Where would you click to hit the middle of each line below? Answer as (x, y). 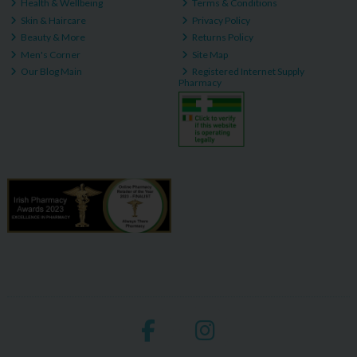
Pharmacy (200, 83)
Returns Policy (222, 37)
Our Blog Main (51, 72)
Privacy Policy (221, 20)
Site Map (210, 54)
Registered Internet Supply (248, 72)
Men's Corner (50, 54)
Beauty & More (53, 37)
